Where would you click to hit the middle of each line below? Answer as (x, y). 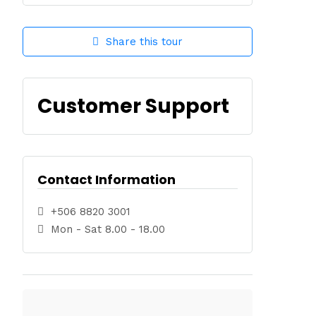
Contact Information (107, 179)
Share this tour (145, 41)
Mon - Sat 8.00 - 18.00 (108, 229)
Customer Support (134, 106)
